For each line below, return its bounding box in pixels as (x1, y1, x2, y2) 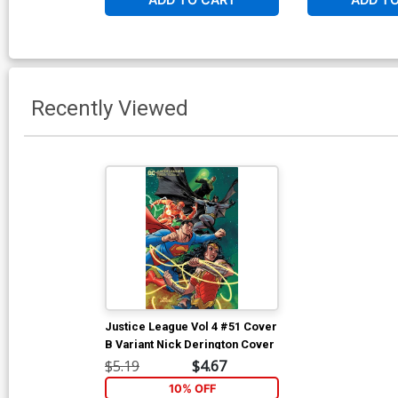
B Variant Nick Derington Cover (105, 337, 275, 351)
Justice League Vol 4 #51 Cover (105, 319, 277, 333)
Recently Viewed (31, 95, 188, 121)
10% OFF (168, 381, 216, 395)
